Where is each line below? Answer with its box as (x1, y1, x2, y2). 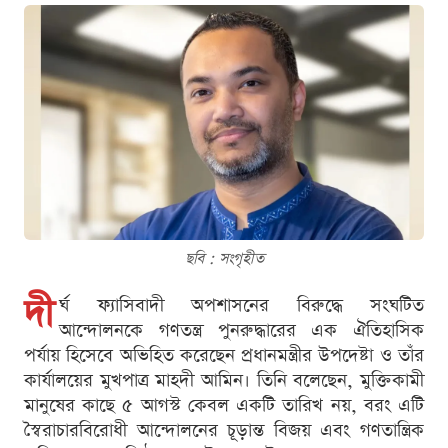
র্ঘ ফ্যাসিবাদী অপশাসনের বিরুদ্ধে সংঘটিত (59, 293, 424, 319)
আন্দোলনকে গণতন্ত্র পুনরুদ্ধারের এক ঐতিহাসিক (59, 318, 424, 344)
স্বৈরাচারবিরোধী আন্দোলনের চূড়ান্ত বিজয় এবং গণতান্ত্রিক (24, 418, 424, 444)
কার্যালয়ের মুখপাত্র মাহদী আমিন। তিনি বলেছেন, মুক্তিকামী (24, 368, 424, 394)
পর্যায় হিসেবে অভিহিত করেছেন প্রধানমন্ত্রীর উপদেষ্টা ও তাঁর (24, 343, 424, 369)
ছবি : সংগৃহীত (184, 248, 264, 270)
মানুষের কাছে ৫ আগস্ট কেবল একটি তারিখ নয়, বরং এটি (24, 393, 424, 419)
